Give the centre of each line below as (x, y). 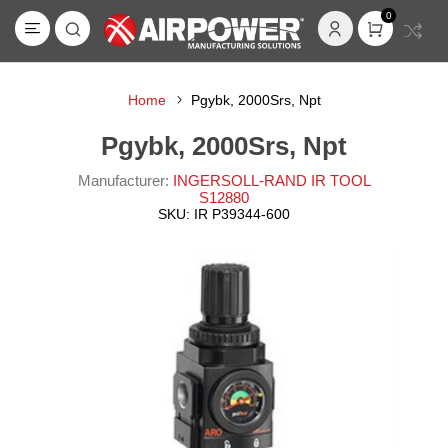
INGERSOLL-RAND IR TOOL (271, 180)
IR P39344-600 (242, 214)
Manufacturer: (123, 180)
